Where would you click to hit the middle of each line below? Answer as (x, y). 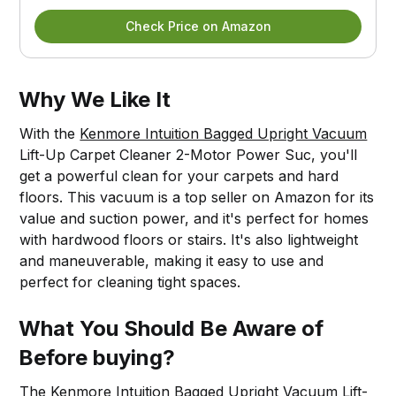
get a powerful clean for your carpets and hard (179, 176)
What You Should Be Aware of (171, 329)
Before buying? (97, 358)
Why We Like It (95, 100)
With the (50, 134)
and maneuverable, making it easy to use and (172, 261)
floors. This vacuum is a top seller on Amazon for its (197, 198)
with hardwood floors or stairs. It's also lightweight (189, 240)
